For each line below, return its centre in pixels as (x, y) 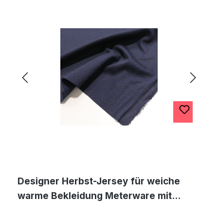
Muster (34, 210)
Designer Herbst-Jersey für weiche (99, 181)
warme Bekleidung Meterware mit (95, 196)
